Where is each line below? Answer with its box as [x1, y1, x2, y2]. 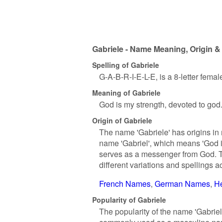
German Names [155, 178, 210, 189]
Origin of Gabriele [92, 115, 152, 125]
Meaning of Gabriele [92, 87, 161, 98]
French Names [99, 178, 151, 189]
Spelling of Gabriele [92, 59, 159, 70]
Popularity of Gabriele [92, 194, 166, 205]
